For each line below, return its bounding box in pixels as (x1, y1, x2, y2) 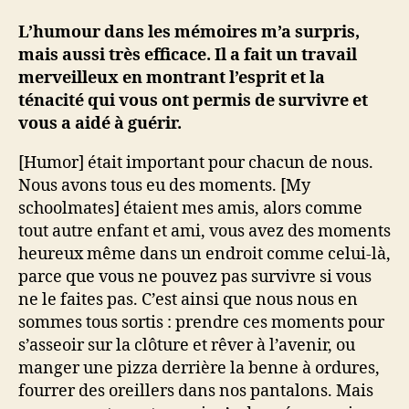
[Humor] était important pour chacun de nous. (18, 152, 373, 173)
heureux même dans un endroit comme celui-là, (18, 244, 391, 265)
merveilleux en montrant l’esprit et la (18, 68, 325, 89)
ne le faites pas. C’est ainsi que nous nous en (18, 289, 358, 310)
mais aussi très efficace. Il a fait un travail (18, 45, 357, 66)
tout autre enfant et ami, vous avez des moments (18, 221, 391, 242)
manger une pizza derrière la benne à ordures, (18, 358, 380, 379)
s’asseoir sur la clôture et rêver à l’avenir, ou (18, 335, 355, 356)
